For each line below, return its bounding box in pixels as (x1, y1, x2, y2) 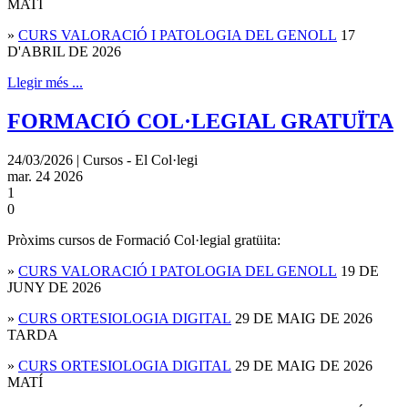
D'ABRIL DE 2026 (7, 44, 121, 60)
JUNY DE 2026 (7, 280, 101, 296)
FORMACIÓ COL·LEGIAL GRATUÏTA (7, 109, 393, 134)
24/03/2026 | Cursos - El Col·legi (7, 152, 198, 168)
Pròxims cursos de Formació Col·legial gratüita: (7, 232, 280, 249)
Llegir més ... (7, 75, 83, 91)
